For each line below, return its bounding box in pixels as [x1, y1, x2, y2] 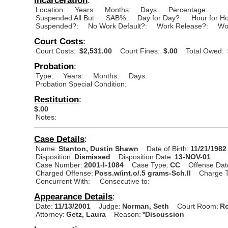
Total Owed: [186, 46, 224, 55]
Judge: [99, 202, 121, 210]
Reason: [114, 210, 141, 218]
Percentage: [168, 5, 208, 14]
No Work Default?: [88, 21, 148, 30]
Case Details [34, 133, 85, 144]
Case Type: [132, 160, 169, 169]
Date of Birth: [147, 144, 189, 153]
